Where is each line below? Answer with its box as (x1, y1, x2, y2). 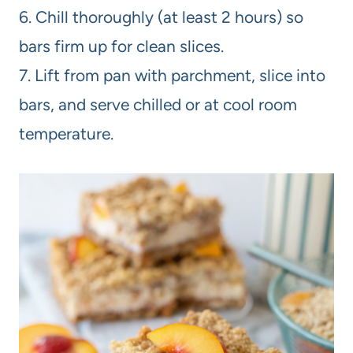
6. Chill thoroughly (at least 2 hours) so (19, 7, 303, 28)
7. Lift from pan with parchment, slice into (19, 65, 325, 86)
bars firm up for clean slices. (19, 36, 224, 57)
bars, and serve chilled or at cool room (19, 95, 297, 115)
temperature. (19, 124, 113, 144)
